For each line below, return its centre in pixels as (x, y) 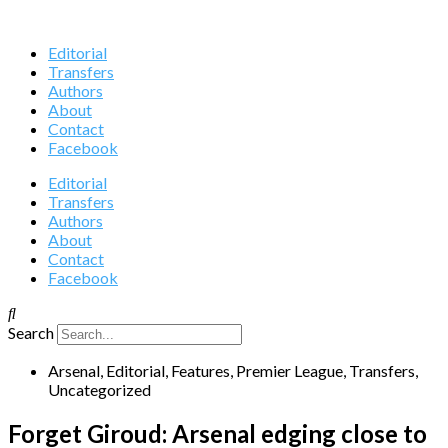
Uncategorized (99, 389)
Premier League (289, 370)
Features (200, 370)
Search (31, 332)
